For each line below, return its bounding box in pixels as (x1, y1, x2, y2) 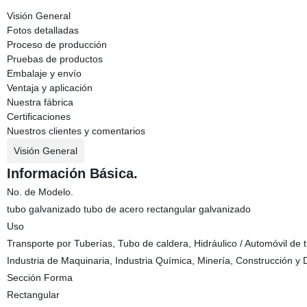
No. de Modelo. (6, 186, 73, 197)
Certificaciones (6, 111, 71, 122)
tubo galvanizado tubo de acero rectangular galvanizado (6, 204, 251, 214)
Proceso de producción (6, 39, 107, 50)
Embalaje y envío (6, 68, 82, 79)
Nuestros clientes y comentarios (6, 125, 145, 136)
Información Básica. (6, 166, 138, 181)
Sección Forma (6, 272, 73, 283)
